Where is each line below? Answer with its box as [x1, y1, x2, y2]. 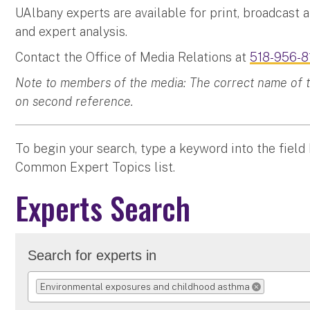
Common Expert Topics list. [15, 160, 176, 175]
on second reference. [15, 94, 134, 109]
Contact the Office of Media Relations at [15, 50, 250, 65]
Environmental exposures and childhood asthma [39, 281, 250, 292]
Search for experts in [28, 248, 157, 264]
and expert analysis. [15, 24, 128, 39]
